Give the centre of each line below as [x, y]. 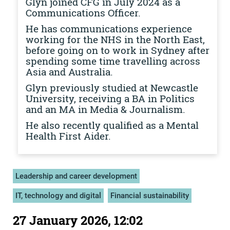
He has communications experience [109, 28]
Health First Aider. [70, 136]
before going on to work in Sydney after [118, 50]
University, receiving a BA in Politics [110, 98]
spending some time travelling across [113, 61]
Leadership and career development [76, 176]
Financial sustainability [150, 196]
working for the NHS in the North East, [115, 39]
